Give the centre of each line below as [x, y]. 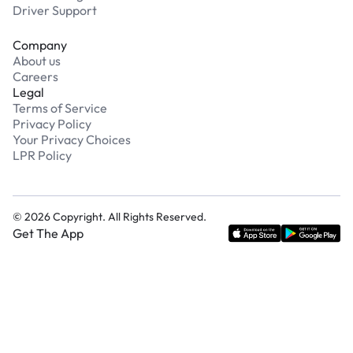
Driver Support [55, 11]
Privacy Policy [52, 124]
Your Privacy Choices [72, 140]
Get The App [48, 234]
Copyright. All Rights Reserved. [128, 217]
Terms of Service [60, 108]
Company [40, 45]
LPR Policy [42, 156]
